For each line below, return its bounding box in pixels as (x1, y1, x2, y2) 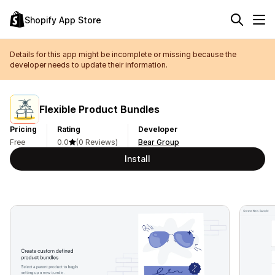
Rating (57, 125, 80, 134)
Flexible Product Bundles (39, 103, 160, 115)
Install (125, 153, 150, 164)
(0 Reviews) (76, 137, 118, 147)
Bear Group (138, 137, 179, 147)
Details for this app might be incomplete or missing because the (10, 50, 236, 59)
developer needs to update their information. (10, 60, 168, 69)
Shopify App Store (25, 14, 101, 25)
